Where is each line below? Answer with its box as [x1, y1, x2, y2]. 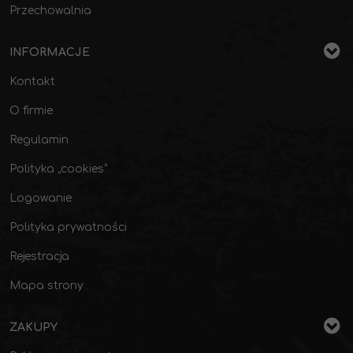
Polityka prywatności [9, 221, 127, 233]
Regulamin [9, 134, 69, 146]
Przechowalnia [9, 5, 91, 17]
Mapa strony [9, 280, 84, 292]
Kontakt [9, 76, 55, 87]
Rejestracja [9, 251, 69, 262]
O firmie [9, 105, 53, 117]
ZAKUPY [9, 321, 58, 333]
